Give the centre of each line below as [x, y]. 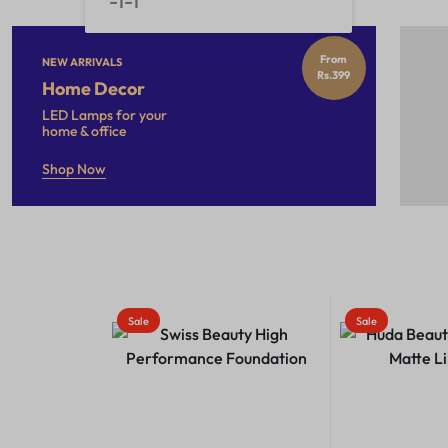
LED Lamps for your [104, 115]
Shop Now [74, 169]
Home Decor [93, 88]
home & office [84, 131]
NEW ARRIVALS [82, 62]
